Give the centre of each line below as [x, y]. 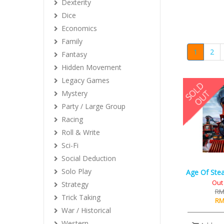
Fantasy [74, 54]
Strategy [75, 184]
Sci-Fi [70, 145]
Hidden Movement [91, 67]
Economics [79, 28]
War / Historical [86, 210]
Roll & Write [81, 132]
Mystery [74, 93]
